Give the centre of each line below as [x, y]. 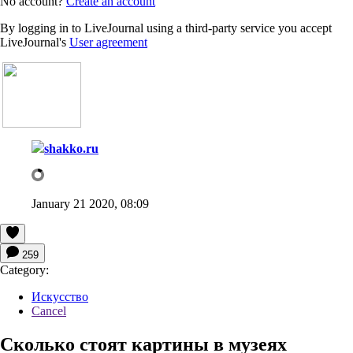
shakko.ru [71, 148]
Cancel [49, 310]
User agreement [108, 42]
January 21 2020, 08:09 [90, 203]
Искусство [60, 296]
